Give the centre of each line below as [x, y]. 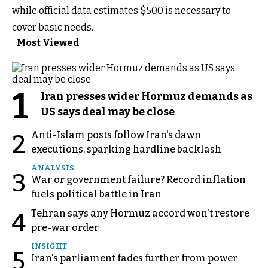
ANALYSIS [53, 168]
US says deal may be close [108, 112]
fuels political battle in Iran [96, 194]
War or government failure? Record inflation [138, 179]
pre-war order [65, 227]
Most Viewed [48, 42]
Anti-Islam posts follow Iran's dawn [116, 135]
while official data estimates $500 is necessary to [121, 10]
